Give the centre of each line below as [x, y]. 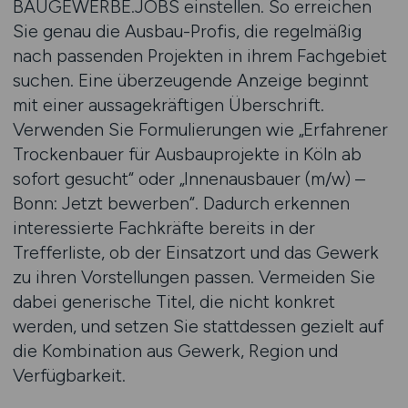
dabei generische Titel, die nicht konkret [173, 301]
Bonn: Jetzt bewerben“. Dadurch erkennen [181, 203]
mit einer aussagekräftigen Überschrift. [168, 105]
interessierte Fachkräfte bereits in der [163, 228]
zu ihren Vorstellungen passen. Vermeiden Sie [194, 277]
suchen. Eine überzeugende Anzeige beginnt [190, 80]
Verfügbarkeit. [69, 375]
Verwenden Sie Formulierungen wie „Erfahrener [200, 129]
